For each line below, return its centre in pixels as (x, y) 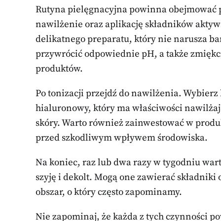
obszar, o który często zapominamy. (109, 192)
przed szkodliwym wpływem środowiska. (122, 138)
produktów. (59, 69)
